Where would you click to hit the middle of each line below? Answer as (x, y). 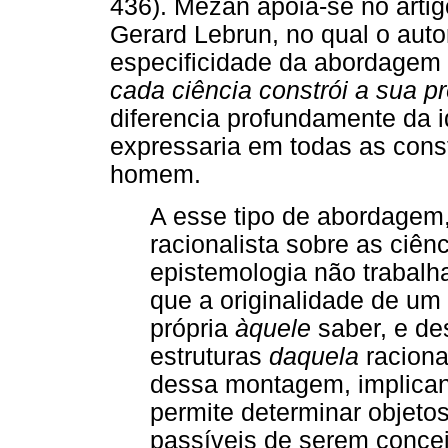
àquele (273, 329)
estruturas (209, 357)
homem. (155, 175)
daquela (314, 357)
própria (192, 329)
